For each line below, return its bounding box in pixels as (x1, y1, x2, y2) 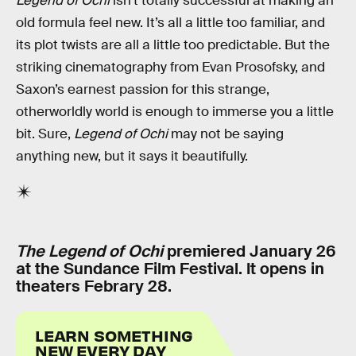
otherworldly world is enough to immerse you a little (16, 103, 334, 121)
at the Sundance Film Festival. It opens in (16, 257, 324, 279)
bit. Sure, (16, 126, 74, 143)
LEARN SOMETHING (35, 325, 194, 346)
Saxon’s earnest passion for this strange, (16, 81, 269, 99)
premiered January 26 (163, 240, 336, 261)
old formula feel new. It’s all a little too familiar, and (16, 14, 325, 32)
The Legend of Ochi (16, 240, 163, 261)
